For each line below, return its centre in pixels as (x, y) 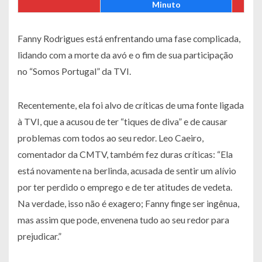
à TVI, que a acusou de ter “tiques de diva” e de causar (123, 122)
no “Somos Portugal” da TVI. (74, 71)
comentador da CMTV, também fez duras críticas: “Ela (125, 154)
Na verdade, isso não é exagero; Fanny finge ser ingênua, (128, 204)
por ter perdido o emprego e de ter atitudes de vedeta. (125, 187)
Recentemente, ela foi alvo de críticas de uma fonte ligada (131, 105)
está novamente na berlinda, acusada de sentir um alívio (127, 171)
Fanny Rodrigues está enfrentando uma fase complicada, (129, 39)
